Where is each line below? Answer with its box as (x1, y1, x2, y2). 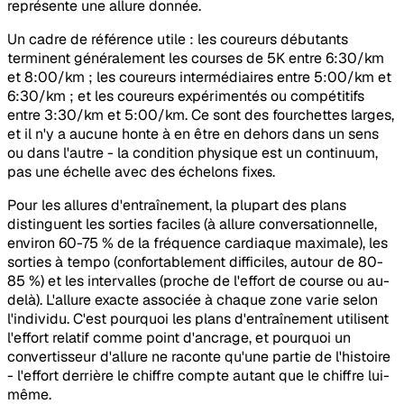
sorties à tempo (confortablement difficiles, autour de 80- (7, 252, 383, 271)
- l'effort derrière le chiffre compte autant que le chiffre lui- (7, 365, 390, 385)
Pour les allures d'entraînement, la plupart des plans (7, 195, 346, 215)
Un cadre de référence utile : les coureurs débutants (7, 29, 348, 49)
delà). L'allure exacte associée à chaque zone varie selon (7, 289, 378, 309)
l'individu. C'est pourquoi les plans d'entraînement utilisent (7, 308, 389, 328)
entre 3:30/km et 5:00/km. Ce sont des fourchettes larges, (7, 105, 394, 124)
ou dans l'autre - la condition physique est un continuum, (7, 142, 378, 162)
